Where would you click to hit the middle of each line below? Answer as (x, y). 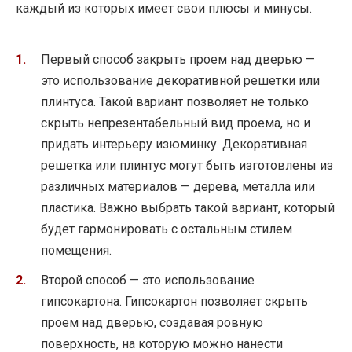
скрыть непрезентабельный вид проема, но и (176, 123)
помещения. (76, 251)
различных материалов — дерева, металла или (178, 187)
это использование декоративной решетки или (180, 81)
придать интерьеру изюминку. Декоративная (174, 145)
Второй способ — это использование (148, 280)
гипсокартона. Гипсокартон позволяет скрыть (174, 302)
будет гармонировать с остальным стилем (167, 229)
